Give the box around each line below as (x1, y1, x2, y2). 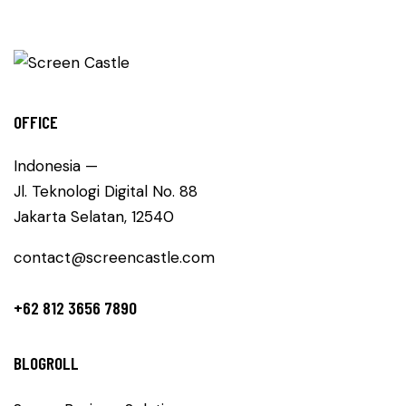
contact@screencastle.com (14, 246, 215, 267)
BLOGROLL (14, 351, 79, 373)
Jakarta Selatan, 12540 (14, 206, 174, 227)
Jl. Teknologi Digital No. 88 (14, 180, 198, 201)
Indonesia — (14, 155, 98, 176)
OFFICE (14, 110, 58, 132)
